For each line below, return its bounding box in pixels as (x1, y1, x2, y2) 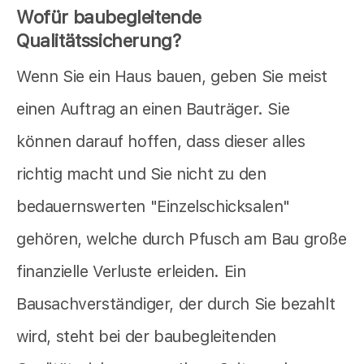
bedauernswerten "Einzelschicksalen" (16, 197, 291, 217)
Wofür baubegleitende (16, 6, 202, 28)
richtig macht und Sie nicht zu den (16, 164, 266, 184)
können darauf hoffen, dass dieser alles (16, 132, 305, 152)
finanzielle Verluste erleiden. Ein (16, 262, 246, 282)
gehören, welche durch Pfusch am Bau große (16, 229, 347, 249)
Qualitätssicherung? (16, 30, 181, 52)
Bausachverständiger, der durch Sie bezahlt (16, 294, 336, 314)
